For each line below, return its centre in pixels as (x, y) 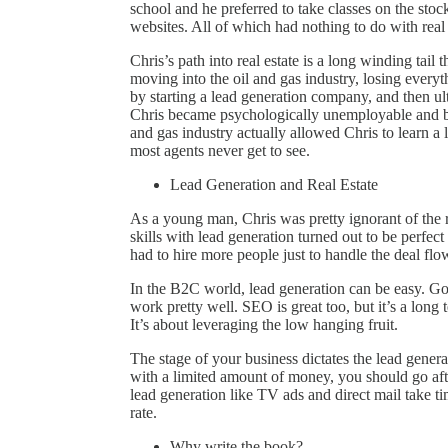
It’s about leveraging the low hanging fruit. (264, 324)
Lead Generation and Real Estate (274, 184)
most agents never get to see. (220, 150)
